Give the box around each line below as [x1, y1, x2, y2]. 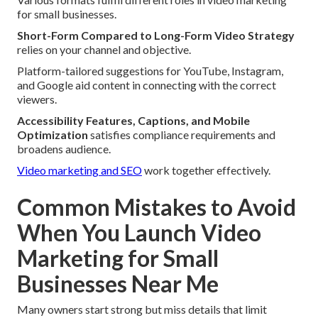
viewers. [17, 92, 57, 106]
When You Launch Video [17, 218, 261, 246]
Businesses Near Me [17, 269, 219, 297]
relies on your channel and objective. [17, 42, 191, 56]
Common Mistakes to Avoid [17, 192, 296, 221]
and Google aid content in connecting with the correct [17, 77, 276, 92]
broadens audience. [17, 141, 111, 155]
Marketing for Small [17, 243, 219, 272]
